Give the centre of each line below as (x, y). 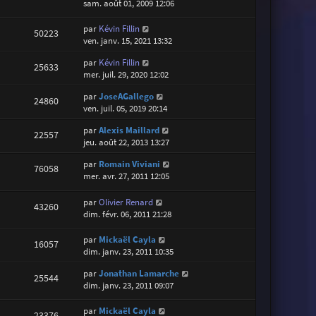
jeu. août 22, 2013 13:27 (127, 142)
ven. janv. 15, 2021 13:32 (128, 41)
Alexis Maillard (129, 130)
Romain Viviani (130, 164)
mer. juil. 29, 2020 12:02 (126, 75)
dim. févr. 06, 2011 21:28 (128, 214)
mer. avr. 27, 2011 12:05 (127, 176)
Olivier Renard (126, 202)
